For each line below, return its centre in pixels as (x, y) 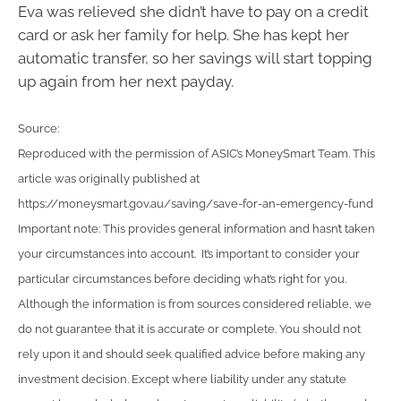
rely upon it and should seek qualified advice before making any (192, 354)
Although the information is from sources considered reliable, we (195, 304)
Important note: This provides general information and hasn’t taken (196, 229)
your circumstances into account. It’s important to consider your (189, 254)
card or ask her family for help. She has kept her (183, 34)
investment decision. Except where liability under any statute (182, 380)
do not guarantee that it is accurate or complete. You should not (189, 329)
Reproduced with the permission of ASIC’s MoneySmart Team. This (196, 154)
